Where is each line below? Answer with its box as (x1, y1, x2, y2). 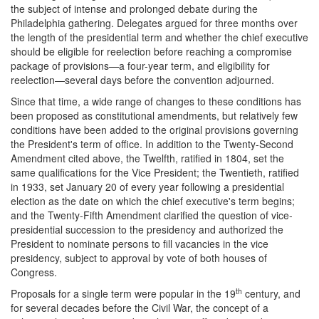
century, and (242, 286, 300, 301)
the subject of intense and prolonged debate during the (11, 1, 258, 16)
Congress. (11, 265, 57, 280)
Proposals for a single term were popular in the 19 (11, 286, 236, 301)
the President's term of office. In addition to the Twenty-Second (11, 137, 293, 152)
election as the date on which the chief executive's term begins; (11, 194, 295, 209)
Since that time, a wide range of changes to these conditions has (11, 94, 301, 109)
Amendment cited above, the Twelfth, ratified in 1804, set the (11, 151, 284, 166)
